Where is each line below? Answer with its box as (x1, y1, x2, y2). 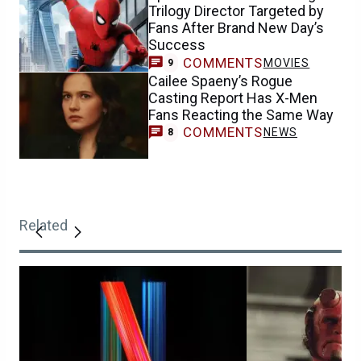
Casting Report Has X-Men (148, 89, 317, 106)
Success (148, 36, 205, 53)
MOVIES (263, 56, 310, 69)
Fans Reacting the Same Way (148, 106, 334, 123)
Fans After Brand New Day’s (148, 19, 324, 36)
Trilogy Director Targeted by (148, 2, 324, 19)
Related (19, 216, 68, 234)
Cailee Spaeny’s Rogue (148, 72, 293, 89)
